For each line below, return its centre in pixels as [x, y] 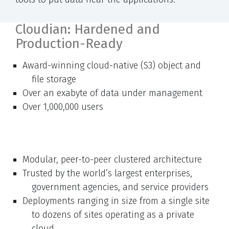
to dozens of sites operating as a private [113, 214]
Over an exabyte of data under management [112, 93]
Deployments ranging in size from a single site [116, 201]
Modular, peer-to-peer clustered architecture [112, 159]
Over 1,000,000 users [63, 107]
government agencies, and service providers [120, 187]
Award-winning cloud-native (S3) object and [112, 65]
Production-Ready [69, 43]
